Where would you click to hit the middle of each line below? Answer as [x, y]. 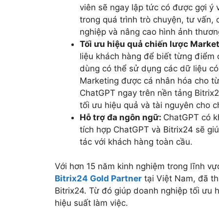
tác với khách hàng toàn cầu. [136, 142]
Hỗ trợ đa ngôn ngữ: [121, 117]
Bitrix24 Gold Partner [98, 179]
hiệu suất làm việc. [91, 203]
